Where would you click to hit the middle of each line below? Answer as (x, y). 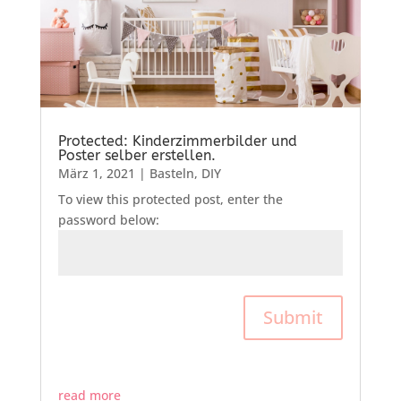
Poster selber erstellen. (137, 155)
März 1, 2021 (96, 173)
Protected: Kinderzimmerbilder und (177, 141)
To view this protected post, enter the (170, 199)
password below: (108, 219)
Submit (294, 317)
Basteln (171, 173)
